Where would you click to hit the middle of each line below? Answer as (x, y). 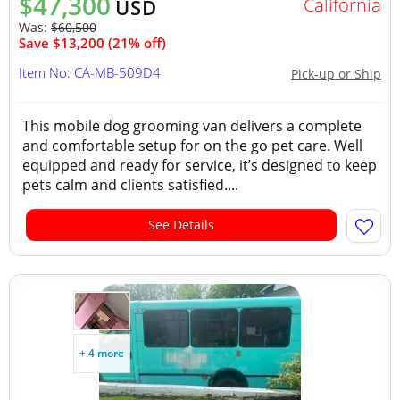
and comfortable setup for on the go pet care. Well (192, 146)
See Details (181, 225)
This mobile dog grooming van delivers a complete (192, 126)
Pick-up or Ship (336, 74)
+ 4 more (102, 353)
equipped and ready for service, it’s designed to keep (200, 165)
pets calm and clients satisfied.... (130, 185)
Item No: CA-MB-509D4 (90, 72)
